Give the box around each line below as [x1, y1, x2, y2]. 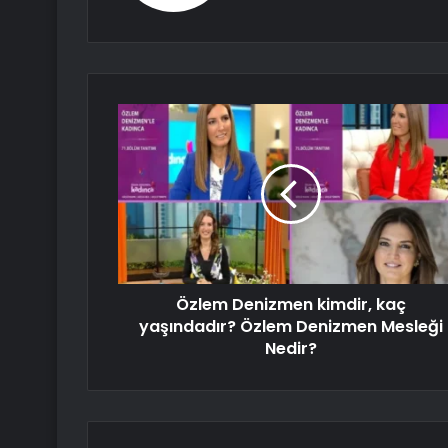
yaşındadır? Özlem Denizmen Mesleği [138, 315, 443, 339]
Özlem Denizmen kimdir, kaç [175, 293, 406, 317]
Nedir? [264, 337, 317, 361]
